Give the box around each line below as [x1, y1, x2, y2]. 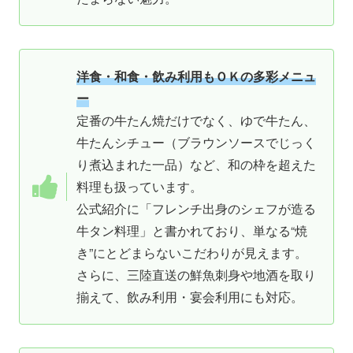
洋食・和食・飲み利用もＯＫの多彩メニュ [76, 66, 316, 85]
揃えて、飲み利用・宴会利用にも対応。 [76, 287, 303, 306]
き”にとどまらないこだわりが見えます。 [76, 243, 307, 262]
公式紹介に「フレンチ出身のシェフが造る [76, 199, 316, 217]
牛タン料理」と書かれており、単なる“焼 [76, 221, 307, 240]
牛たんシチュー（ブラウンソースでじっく [76, 132, 316, 151]
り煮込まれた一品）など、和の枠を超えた [76, 154, 316, 173]
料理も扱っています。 [76, 176, 203, 195]
